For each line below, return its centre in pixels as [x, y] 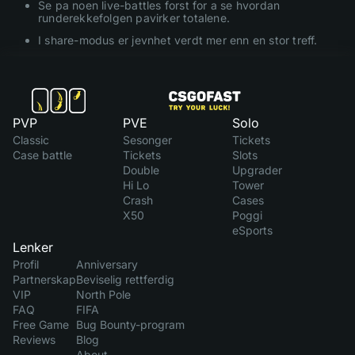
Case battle [42, 155]
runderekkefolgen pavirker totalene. [134, 17]
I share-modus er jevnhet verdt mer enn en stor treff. [178, 40]
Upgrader [258, 170]
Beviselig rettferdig [125, 279]
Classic [31, 139]
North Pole [103, 294]
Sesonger [147, 139]
